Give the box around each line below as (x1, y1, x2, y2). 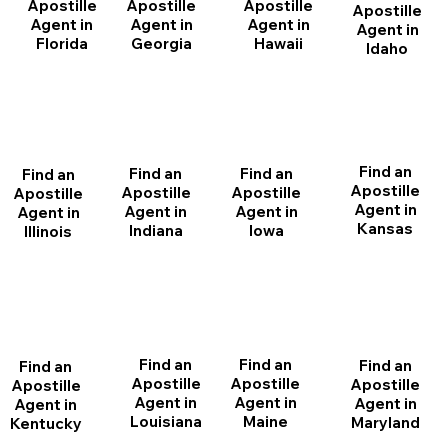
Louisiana (129, 412, 202, 432)
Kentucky (9, 413, 82, 433)
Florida (35, 33, 88, 53)
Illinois (24, 222, 73, 242)
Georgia (130, 33, 192, 53)
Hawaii (253, 33, 303, 53)
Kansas (357, 219, 414, 239)
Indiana (128, 221, 183, 241)
